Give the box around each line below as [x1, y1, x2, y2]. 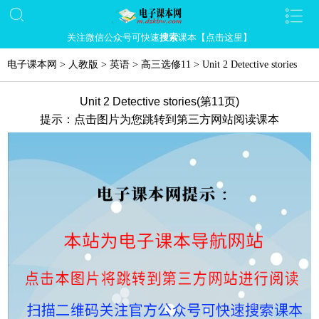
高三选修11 [141, 59, 191, 70]
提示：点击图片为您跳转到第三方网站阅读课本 [40, 113, 279, 125]
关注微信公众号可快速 [67, 32, 159, 43]
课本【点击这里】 [178, 32, 252, 43]
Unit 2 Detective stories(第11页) [80, 95, 239, 108]
